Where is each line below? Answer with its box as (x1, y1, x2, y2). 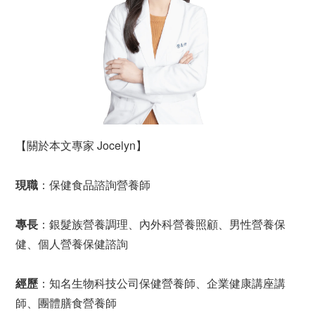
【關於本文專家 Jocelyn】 (15, 136, 147, 153)
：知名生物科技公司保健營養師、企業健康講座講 (38, 274, 285, 291)
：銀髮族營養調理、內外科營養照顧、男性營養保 (38, 215, 285, 232)
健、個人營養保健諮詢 (15, 235, 128, 252)
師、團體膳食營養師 (15, 294, 117, 311)
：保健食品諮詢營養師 (38, 176, 150, 193)
